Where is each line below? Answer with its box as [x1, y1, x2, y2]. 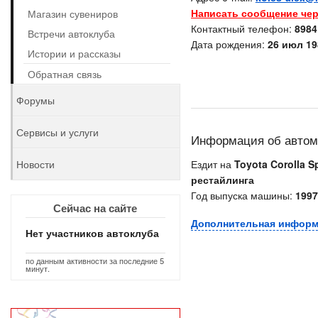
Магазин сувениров [28, 6, 118, 21]
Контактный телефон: [190, 21, 295, 35]
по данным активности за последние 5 [26, 255, 164, 266]
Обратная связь [28, 67, 102, 81]
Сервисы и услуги [16, 125, 99, 139]
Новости [16, 157, 55, 171]
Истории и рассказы [28, 46, 121, 60]
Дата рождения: [190, 37, 268, 51]
